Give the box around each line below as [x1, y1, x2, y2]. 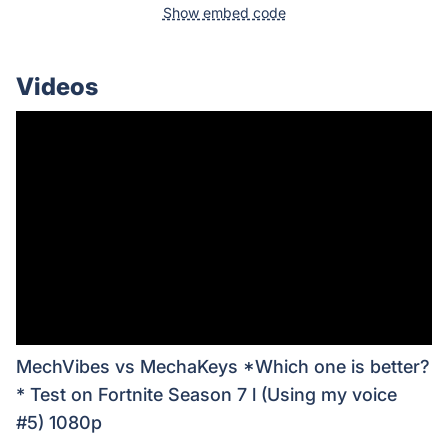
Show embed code [162, 4, 286, 22]
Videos [16, 72, 98, 102]
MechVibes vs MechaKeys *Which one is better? [16, 356, 430, 378]
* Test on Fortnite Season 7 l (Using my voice [16, 384, 397, 406]
